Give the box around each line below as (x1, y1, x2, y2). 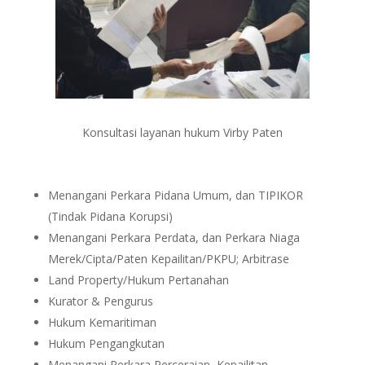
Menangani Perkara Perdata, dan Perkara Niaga (47, 229, 300, 245)
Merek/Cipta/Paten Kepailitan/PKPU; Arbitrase (47, 250, 289, 266)
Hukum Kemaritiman (47, 314, 156, 330)
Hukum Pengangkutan (47, 335, 165, 351)
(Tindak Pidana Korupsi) (47, 208, 173, 224)
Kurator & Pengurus (47, 292, 153, 309)
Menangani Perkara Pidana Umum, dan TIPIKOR (47, 187, 303, 203)
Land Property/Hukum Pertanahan (47, 271, 229, 288)
